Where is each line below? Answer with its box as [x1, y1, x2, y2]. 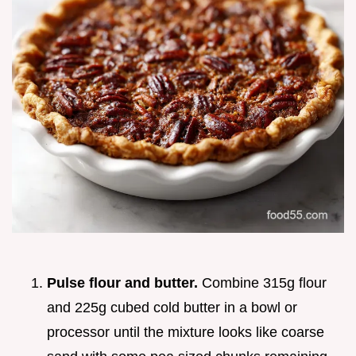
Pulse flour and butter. [47, 274, 198, 291]
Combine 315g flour [198, 274, 327, 291]
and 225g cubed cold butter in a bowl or [47, 299, 297, 315]
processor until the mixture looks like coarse [47, 323, 324, 340]
